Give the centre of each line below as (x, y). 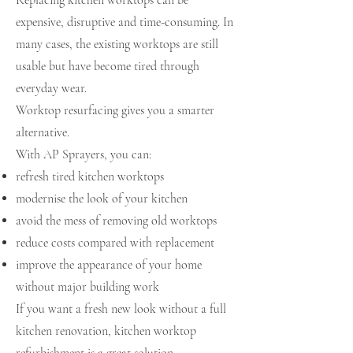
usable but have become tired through (108, 66)
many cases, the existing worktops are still (117, 44)
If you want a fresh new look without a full (121, 309)
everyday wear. (51, 88)
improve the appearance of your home (109, 265)
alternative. (43, 132)
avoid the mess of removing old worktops (116, 221)
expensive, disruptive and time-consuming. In (124, 22)
